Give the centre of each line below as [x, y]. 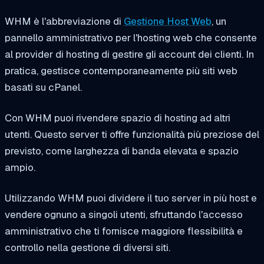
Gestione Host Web [168, 22]
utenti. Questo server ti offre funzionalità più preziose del [132, 135]
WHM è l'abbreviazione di [64, 22]
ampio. [20, 168]
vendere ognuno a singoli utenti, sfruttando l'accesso [124, 215]
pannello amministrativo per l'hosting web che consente [131, 38]
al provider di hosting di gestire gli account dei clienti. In [129, 55]
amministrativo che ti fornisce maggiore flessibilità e [124, 231]
